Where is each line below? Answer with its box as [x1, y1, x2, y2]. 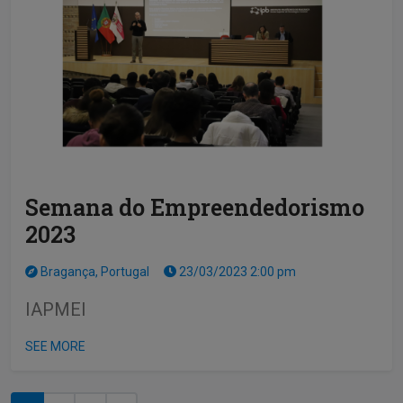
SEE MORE [25, 338, 85, 354]
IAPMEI [25, 298, 86, 320]
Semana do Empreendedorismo [25, 192, 364, 222]
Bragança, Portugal [38, 264, 149, 279]
